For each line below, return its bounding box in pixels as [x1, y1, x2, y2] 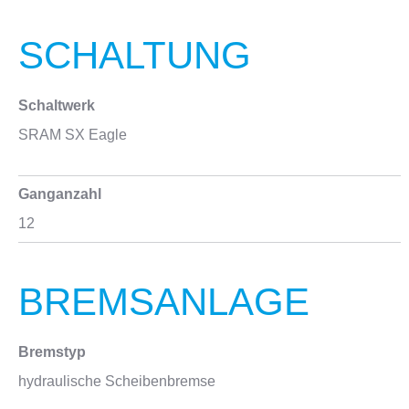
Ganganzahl [18, 186, 101, 202]
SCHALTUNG [18, 34, 251, 77]
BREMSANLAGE [18, 280, 309, 323]
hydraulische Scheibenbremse [18, 373, 215, 389]
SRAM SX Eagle [18, 127, 127, 142]
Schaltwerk [18, 98, 95, 113]
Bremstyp [18, 344, 86, 360]
